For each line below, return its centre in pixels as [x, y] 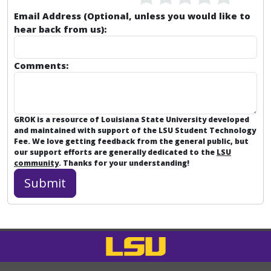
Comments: [41, 65]
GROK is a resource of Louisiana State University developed [132, 119]
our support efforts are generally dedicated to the [115, 152]
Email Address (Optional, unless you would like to [132, 16]
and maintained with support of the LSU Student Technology [135, 130]
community [36, 163]
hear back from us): [60, 29]
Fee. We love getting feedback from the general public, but [131, 141]
